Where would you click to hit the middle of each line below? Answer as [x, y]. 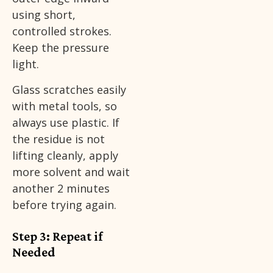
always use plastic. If [66, 122]
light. [26, 64]
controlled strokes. [62, 31]
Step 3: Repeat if [57, 236]
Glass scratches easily [69, 89]
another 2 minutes [61, 188]
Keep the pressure [61, 48]
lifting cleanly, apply [65, 155]
